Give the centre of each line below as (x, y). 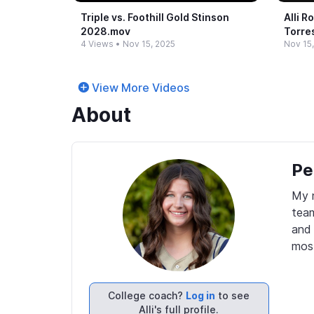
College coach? (147, 295)
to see (233, 295)
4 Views (97, 44)
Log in (201, 295)
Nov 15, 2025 (149, 44)
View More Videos (141, 88)
